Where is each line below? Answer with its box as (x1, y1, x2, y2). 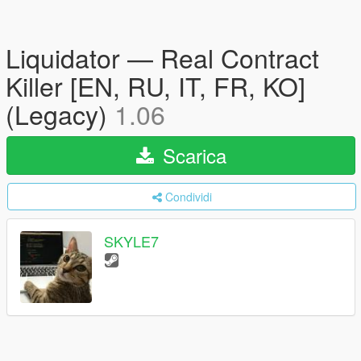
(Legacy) (6, 95, 114, 132)
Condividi (164, 189, 212, 205)
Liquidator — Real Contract (6, 39, 319, 76)
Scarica (156, 141, 226, 169)
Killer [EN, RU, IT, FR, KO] (6, 67, 305, 104)
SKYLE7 (104, 230, 159, 252)
